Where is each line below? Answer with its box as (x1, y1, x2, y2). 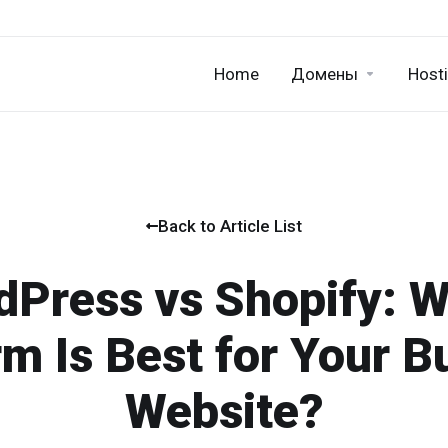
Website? (124, 383, 324, 440)
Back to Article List (158, 216, 302, 236)
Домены (291, 64, 358, 84)
